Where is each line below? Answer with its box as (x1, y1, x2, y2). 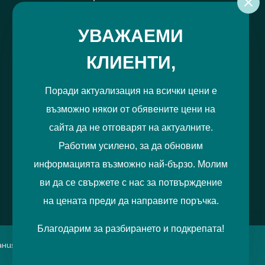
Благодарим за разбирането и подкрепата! (37, 224, 224, 234)
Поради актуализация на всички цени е (44, 86, 217, 96)
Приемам (173, 250, 215, 261)
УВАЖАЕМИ (78, 26, 183, 46)
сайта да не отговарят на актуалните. (49, 122, 213, 132)
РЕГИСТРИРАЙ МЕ (114, 21, 204, 30)
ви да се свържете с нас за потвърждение (39, 177, 222, 188)
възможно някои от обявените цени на (46, 104, 215, 114)
